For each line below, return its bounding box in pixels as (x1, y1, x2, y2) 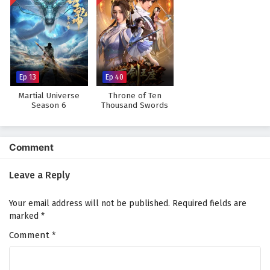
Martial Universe (18, 91, 80, 101)
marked (9, 211, 41, 221)
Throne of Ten (108, 91, 162, 101)
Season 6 (31, 101, 67, 110)
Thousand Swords (101, 101, 169, 110)
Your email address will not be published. (9, 198, 170, 209)
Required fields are (172, 198, 246, 209)
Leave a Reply (9, 169, 70, 181)
